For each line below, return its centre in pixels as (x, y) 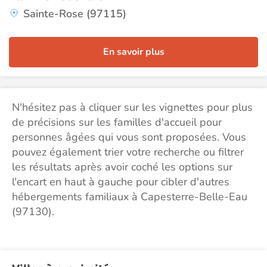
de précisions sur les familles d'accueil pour (117, 122)
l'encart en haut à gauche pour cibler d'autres (121, 182)
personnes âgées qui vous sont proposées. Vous (129, 137)
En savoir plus (133, 52)
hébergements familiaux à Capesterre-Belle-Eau (130, 197)
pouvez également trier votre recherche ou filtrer (128, 152)
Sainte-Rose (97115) (75, 14)
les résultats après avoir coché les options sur (122, 167)
